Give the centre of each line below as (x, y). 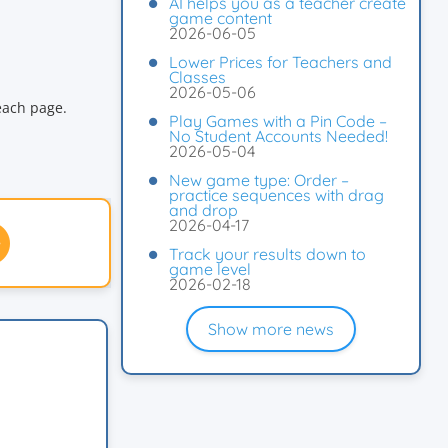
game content (220, 18)
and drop (203, 210)
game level (210, 269)
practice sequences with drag (276, 195)
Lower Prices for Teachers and (280, 62)
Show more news (271, 329)
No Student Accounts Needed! (278, 136)
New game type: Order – (259, 180)
